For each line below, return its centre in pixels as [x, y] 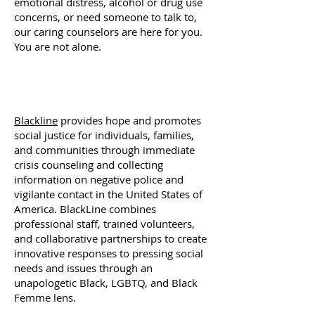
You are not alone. [58, 46]
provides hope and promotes [129, 120]
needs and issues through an [83, 268]
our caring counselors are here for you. [108, 32]
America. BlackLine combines [85, 209]
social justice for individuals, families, [104, 135]
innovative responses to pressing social [109, 253]
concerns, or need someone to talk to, [105, 17]
